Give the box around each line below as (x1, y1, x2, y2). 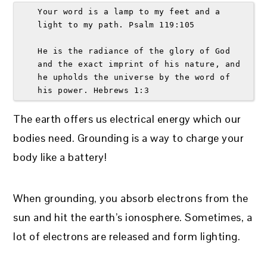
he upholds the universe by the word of (38, 72, 231, 82)
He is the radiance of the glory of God (38, 46, 231, 55)
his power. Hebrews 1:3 (38, 85, 154, 95)
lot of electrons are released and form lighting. (13, 229, 241, 243)
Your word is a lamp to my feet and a (38, 7, 221, 16)
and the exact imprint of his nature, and (38, 59, 241, 69)
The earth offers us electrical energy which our (13, 111, 241, 126)
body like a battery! (13, 150, 107, 164)
